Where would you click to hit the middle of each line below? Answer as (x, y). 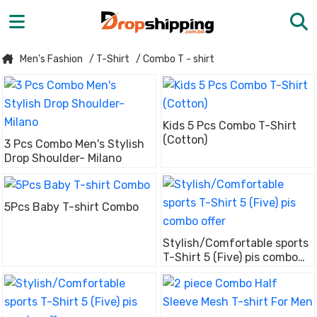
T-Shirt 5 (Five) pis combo (230, 257)
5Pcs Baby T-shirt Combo (71, 207)
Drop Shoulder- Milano (63, 158)
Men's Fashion (51, 59)
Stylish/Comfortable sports (236, 243)
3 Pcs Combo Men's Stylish (74, 144)
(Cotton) (185, 140)
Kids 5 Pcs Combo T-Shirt (230, 126)
